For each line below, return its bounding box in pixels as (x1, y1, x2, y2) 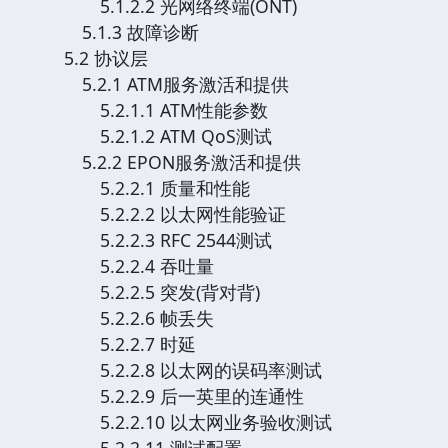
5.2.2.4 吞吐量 (46, 253, 232, 278)
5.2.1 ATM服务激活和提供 (46, 71, 307, 96)
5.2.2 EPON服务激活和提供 (46, 149, 319, 174)
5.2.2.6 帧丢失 (46, 305, 232, 330)
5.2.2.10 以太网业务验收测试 (46, 409, 350, 434)
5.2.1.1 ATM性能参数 (46, 97, 286, 122)
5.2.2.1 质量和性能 (46, 175, 268, 200)
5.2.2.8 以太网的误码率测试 (46, 357, 340, 382)
